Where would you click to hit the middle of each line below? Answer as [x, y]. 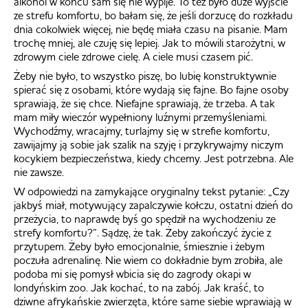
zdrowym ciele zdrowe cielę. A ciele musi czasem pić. [133, 56]
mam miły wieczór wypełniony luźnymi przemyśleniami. [140, 117]
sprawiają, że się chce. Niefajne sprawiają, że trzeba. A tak [144, 103]
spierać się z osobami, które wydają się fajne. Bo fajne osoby [151, 89]
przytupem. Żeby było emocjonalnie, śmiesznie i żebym [139, 246]
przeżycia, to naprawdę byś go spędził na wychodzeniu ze [145, 218]
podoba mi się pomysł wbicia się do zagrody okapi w [132, 273]
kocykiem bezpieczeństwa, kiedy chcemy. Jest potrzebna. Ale [154, 158]
